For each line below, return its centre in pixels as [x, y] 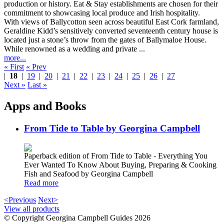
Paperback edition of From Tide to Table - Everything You [116, 155]
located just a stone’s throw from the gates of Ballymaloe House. [105, 40]
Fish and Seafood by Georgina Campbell [88, 173]
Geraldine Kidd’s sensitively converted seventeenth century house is [111, 31]
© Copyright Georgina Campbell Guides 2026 [77, 217]
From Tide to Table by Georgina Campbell [112, 128]
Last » [37, 85]
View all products [32, 208]
